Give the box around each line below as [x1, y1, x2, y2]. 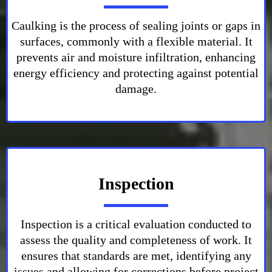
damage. [115, 82, 157, 95]
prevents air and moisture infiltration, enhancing [16, 50, 256, 64]
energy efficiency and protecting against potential [13, 66, 259, 80]
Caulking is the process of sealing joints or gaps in [12, 19, 260, 32]
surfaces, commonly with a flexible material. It [19, 35, 253, 48]
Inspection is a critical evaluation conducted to [21, 217, 251, 231]
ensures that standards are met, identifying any [21, 249, 251, 262]
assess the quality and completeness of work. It [20, 233, 252, 246]
